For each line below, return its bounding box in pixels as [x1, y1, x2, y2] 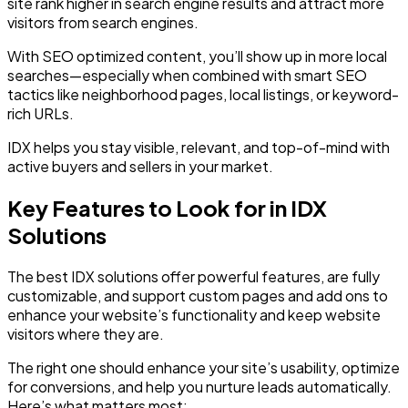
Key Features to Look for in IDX [7, 194, 327, 222]
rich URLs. [7, 104, 74, 124]
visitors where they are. [7, 324, 164, 343]
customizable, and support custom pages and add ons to [7, 286, 388, 305]
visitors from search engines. [7, 13, 199, 33]
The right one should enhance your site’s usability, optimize [7, 358, 400, 377]
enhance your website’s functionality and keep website [7, 305, 381, 324]
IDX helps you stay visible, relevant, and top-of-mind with [7, 138, 390, 158]
